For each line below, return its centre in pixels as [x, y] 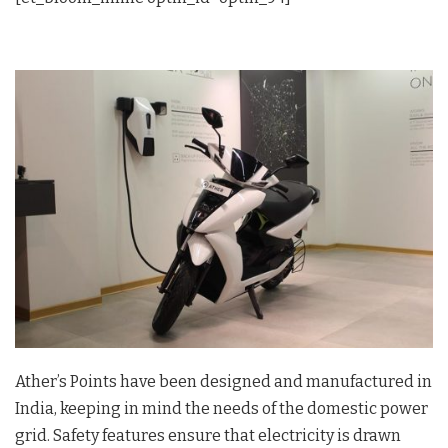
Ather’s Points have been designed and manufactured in [223, 381]
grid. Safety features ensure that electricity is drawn [208, 435]
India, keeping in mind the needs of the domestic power [221, 408]
